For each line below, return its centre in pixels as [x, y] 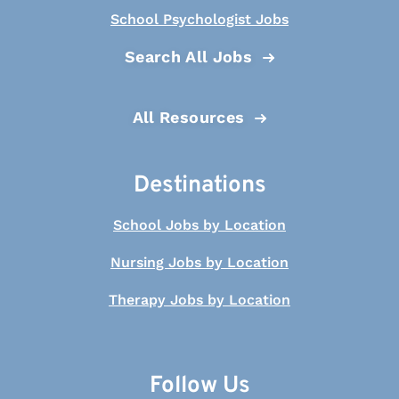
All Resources [188, 117]
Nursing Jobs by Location [199, 262]
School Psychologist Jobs [199, 19]
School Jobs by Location [199, 225]
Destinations [199, 186]
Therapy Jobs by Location [199, 300]
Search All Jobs [188, 57]
